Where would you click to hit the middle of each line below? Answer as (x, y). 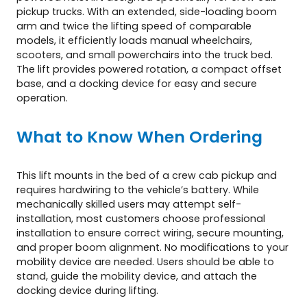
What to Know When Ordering (139, 136)
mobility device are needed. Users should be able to (145, 261)
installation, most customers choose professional (141, 218)
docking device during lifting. (87, 290)
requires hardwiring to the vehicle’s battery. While (138, 189)
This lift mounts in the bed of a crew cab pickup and (147, 175)
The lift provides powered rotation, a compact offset (149, 69)
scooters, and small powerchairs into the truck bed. (145, 54)
